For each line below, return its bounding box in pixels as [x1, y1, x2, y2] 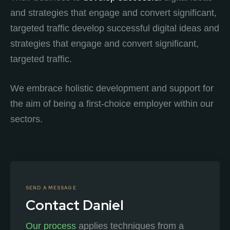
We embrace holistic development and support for [10, 83, 214, 93]
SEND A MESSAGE [26, 184, 76, 191]
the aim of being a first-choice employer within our [10, 98, 214, 109]
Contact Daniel [26, 196, 124, 214]
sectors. [10, 113, 43, 124]
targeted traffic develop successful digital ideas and [10, 23, 219, 33]
